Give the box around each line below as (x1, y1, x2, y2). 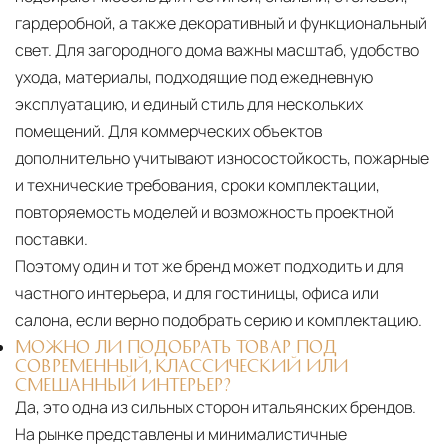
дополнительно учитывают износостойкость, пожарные (15, 147, 429, 170)
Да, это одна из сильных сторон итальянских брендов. (15, 396, 416, 419)
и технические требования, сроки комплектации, (15, 174, 380, 197)
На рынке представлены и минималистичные (15, 423, 347, 446)
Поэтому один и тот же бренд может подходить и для (15, 255, 404, 278)
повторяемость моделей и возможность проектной (15, 201, 394, 224)
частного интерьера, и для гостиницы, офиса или (15, 282, 379, 305)
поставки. (15, 228, 88, 251)
